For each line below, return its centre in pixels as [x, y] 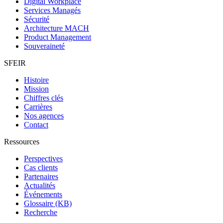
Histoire [36, 80]
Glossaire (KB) [48, 203]
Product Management [57, 37]
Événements [43, 194]
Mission [36, 89]
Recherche [41, 212]
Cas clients [41, 167]
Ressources [22, 141]
